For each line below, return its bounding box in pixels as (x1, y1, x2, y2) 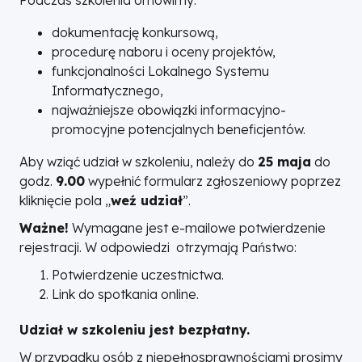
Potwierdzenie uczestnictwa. (52, 267, 224, 283)
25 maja (258, 154, 311, 170)
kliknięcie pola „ (19, 192, 111, 208)
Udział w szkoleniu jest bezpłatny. (19, 322, 250, 338)
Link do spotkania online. (52, 286, 199, 302)
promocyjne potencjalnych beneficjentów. (52, 121, 305, 137)
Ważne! (19, 220, 69, 236)
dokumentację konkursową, (52, 24, 218, 40)
